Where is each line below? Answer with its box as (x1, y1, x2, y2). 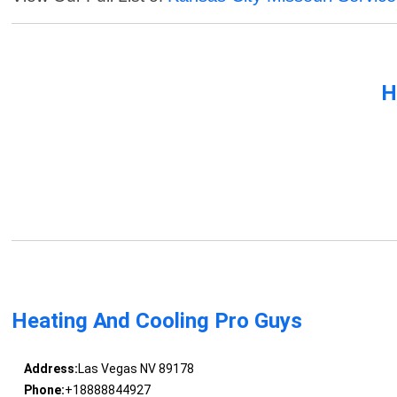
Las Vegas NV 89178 (77, 362, 194, 377)
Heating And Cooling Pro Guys (12, 308, 303, 334)
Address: (23, 362, 78, 377)
